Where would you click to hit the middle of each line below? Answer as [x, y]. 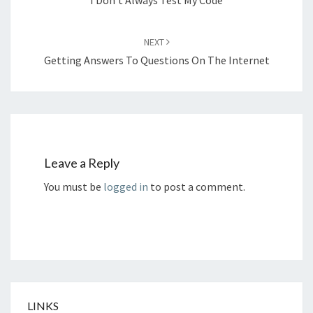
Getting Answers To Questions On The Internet [156, 60]
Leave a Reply [82, 162]
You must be [74, 186]
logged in [126, 186]
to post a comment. [197, 186]
